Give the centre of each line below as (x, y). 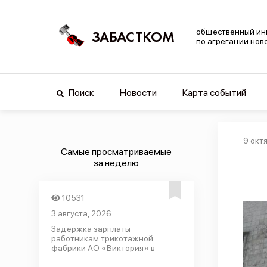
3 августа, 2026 (81, 213)
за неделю (116, 163)
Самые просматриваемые (116, 152)
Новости (138, 93)
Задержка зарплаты (91, 229)
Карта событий (214, 93)
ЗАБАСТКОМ (133, 36)
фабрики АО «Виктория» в (103, 248)
